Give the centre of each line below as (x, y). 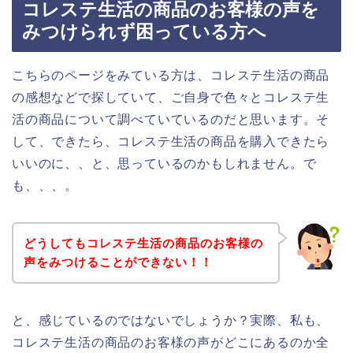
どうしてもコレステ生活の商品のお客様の (143, 243)
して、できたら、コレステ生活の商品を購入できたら (171, 142)
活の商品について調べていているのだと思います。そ (171, 120)
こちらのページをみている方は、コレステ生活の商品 (171, 76)
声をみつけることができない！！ (118, 262)
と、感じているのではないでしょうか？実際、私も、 (171, 320)
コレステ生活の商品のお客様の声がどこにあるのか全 (171, 342)
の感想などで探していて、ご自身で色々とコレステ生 (171, 98)
